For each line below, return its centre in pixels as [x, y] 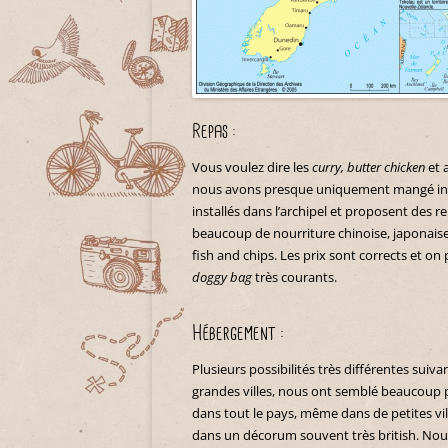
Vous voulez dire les [252, 167]
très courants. [294, 277]
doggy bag [222, 277]
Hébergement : [238, 334]
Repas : [214, 132]
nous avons [228, 189]
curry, [328, 167]
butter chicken [386, 167]
